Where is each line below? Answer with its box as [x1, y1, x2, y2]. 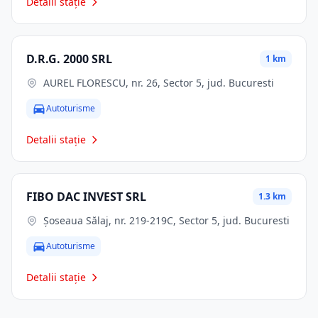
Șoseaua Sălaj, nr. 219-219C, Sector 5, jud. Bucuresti [43, 214, 290, 227]
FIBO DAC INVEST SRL [26, 189, 146, 204]
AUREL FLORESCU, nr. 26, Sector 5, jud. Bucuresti [43, 76, 274, 89]
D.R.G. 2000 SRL [26, 51, 112, 67]
